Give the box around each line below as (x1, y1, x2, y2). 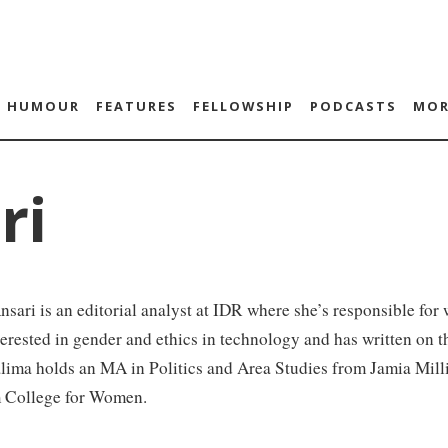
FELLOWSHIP (192, 97, 294, 115)
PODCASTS (309, 97, 397, 115)
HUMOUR (6, 97, 80, 115)
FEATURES (95, 97, 177, 115)
